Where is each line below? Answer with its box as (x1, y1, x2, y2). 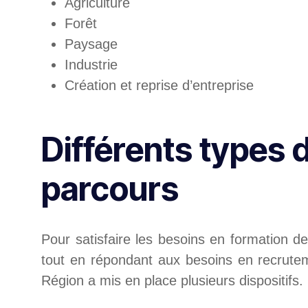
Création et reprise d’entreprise (65, 78, 254, 93)
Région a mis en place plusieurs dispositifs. (41, 273, 303, 288)
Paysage (65, 36, 118, 52)
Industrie (65, 57, 118, 72)
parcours (41, 168, 179, 209)
